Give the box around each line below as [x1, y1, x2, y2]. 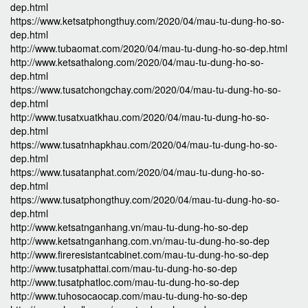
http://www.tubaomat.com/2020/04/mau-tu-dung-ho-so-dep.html [10, 41, 287, 55]
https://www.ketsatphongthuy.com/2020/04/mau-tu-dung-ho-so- [10, 14, 285, 27]
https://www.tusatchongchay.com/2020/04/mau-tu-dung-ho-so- [10, 82, 281, 96]
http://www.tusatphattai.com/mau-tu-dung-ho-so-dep [10, 261, 237, 275]
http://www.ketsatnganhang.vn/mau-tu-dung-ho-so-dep [10, 220, 248, 234]
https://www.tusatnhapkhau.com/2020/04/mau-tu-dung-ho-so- [10, 137, 278, 151]
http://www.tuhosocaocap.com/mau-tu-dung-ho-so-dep [10, 289, 247, 302]
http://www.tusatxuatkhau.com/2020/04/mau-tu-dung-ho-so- [10, 110, 269, 124]
